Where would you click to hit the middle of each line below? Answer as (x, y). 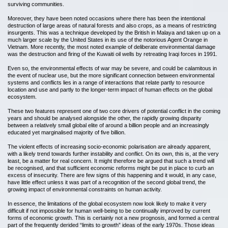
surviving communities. (36, 4)
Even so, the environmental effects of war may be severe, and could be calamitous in (112, 68)
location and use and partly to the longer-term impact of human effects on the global (110, 90)
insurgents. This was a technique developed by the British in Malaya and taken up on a (114, 33)
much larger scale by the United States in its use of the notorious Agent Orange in (108, 40)
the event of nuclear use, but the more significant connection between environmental (111, 75)
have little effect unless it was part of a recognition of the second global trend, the (107, 182)
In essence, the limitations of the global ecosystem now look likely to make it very (107, 204)
